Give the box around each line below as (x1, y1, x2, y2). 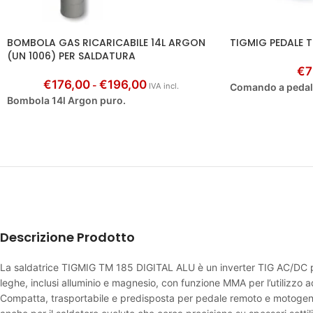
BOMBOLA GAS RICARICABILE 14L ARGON (7, 35, 205, 50)
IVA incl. (149, 80, 180, 91)
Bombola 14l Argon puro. (7, 94, 126, 106)
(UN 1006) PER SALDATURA (7, 48, 136, 63)
